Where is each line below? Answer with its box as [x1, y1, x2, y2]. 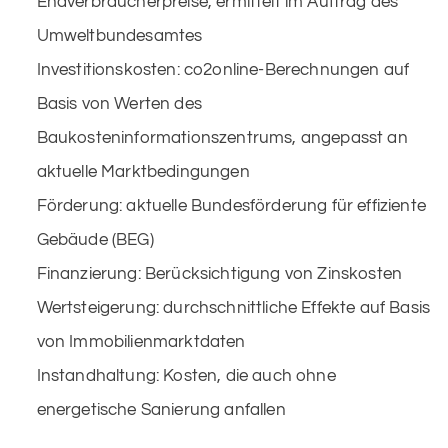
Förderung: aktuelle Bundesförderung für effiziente [36, 196, 427, 215]
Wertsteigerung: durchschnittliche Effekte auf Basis [36, 298, 431, 317]
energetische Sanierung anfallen [36, 400, 286, 419]
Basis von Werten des [36, 94, 202, 113]
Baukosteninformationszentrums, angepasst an [36, 128, 408, 147]
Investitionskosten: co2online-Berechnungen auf [36, 60, 410, 79]
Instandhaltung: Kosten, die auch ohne [36, 366, 336, 385]
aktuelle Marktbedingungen [36, 162, 250, 181]
